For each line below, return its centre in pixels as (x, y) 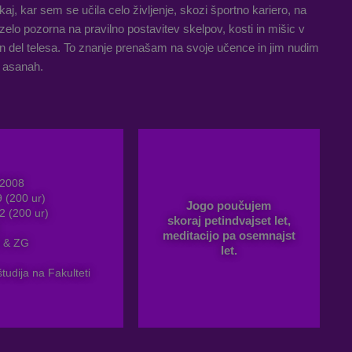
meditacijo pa (200, 235)
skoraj (185, 220)
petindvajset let (246, 220)
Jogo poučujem (229, 205)
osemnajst (267, 235)
